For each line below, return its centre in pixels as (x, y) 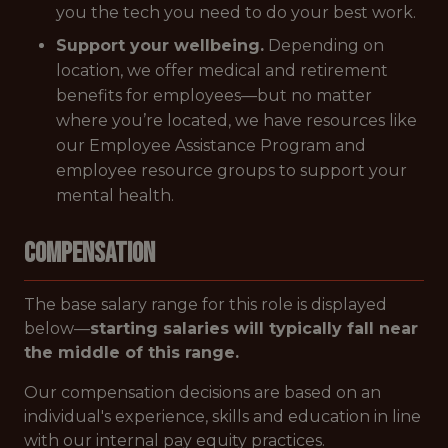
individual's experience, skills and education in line (222, 416)
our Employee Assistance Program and (211, 145)
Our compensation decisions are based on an (202, 392)
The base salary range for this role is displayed (205, 304)
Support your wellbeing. (160, 45)
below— (57, 328)
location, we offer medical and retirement (222, 70)
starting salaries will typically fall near (254, 328)
